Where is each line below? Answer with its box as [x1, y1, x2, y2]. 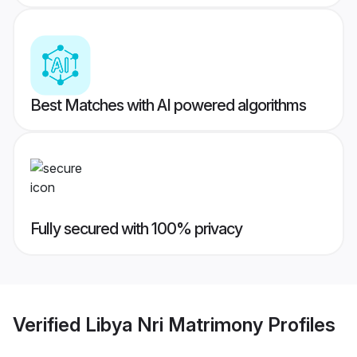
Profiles [263, 312, 335, 336]
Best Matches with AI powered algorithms [30, 96, 306, 116]
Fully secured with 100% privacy [30, 219, 242, 239]
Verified [13, 312, 85, 336]
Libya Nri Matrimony [85, 312, 263, 336]
